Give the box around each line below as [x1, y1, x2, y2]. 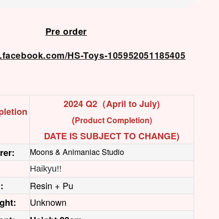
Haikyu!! [30, 164, 62, 174]
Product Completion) [74, 114, 152, 126]
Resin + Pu [30, 179, 74, 192]
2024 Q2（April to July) [64, 97, 160, 110]
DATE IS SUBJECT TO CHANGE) [44, 130, 180, 142]
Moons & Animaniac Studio [30, 146, 125, 157]
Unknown [30, 196, 67, 208]
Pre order [45, 25, 87, 38]
